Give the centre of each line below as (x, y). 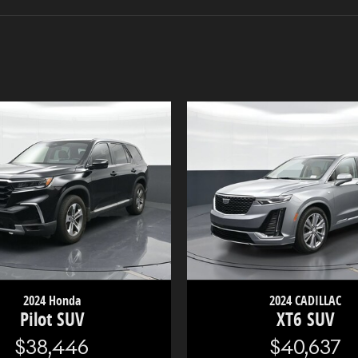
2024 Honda (52, 301)
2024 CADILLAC (306, 301)
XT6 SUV (305, 320)
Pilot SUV (52, 320)
